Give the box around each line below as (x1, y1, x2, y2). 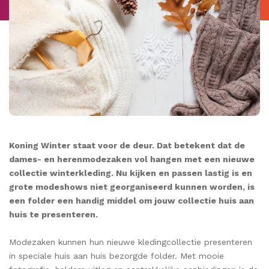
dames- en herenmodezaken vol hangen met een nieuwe (9, 154, 255, 164)
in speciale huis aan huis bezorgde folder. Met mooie (9, 251, 224, 261)
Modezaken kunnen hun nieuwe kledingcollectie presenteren (9, 237, 252, 247)
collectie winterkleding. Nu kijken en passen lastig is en (9, 168, 252, 178)
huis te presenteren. (9, 209, 98, 219)
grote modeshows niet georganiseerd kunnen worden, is (9, 181, 255, 192)
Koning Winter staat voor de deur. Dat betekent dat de (9, 140, 245, 150)
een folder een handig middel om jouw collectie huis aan (9, 195, 254, 205)
